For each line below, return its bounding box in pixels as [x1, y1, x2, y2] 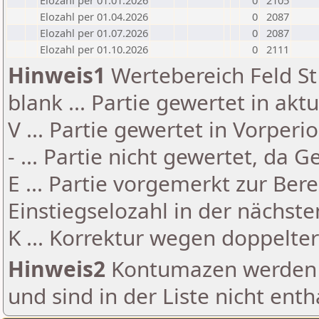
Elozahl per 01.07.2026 [40, 26, 148, 40]
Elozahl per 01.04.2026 [40, 9, 148, 23]
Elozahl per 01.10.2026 [40, 42, 148, 56]
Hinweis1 [8, 61, 105, 90]
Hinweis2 [8, 254, 105, 283]
